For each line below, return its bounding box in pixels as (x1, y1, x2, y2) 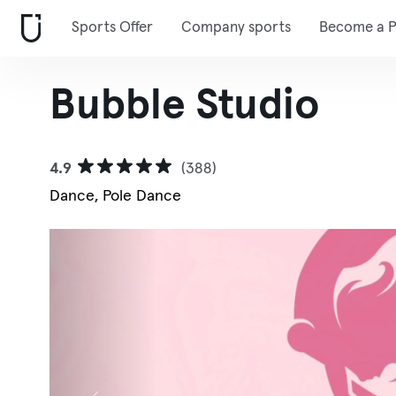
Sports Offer (72, 20, 153, 35)
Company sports (181, 20, 291, 35)
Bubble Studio (49, 85, 320, 127)
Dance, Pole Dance (49, 188, 181, 204)
